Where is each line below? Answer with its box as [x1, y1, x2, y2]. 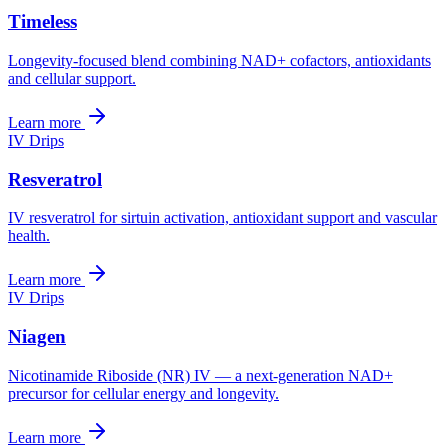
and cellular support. [8, 70, 136, 87]
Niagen [8, 326, 66, 348]
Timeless [8, 11, 77, 33]
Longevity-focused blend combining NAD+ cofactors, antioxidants [8, 52, 431, 69]
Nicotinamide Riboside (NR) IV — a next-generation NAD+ [8, 366, 393, 384]
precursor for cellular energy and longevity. [8, 384, 279, 402]
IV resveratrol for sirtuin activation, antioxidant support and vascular [8, 209, 437, 227]
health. [8, 227, 50, 245]
